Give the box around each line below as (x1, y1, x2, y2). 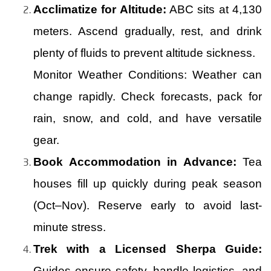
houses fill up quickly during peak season (33, 177, 262, 190)
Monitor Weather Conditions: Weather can (33, 68, 262, 81)
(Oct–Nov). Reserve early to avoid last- (33, 198, 262, 212)
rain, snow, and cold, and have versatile (33, 111, 262, 125)
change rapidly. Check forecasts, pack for (33, 90, 262, 103)
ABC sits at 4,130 (166, 2, 263, 16)
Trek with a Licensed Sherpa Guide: (33, 242, 262, 255)
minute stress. (33, 220, 106, 233)
